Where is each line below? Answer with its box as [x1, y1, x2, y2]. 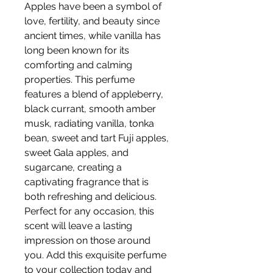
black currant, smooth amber [24, 103, 156, 115]
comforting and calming [24, 59, 132, 71]
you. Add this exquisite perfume [24, 249, 166, 261]
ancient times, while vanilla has [24, 30, 161, 42]
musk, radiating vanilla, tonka [24, 118, 154, 130]
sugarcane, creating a [24, 161, 122, 174]
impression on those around [24, 235, 151, 247]
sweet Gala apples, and [24, 147, 129, 159]
